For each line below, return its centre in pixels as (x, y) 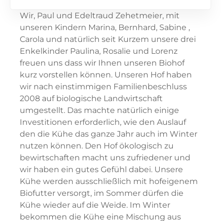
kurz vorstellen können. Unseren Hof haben (106, 74)
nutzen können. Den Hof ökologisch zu (97, 146)
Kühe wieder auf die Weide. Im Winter (95, 205)
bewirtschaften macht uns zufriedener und (105, 157)
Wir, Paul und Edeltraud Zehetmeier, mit (100, 15)
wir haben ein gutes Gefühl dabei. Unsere (101, 169)
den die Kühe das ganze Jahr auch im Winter (109, 134)
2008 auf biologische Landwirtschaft (91, 98)
